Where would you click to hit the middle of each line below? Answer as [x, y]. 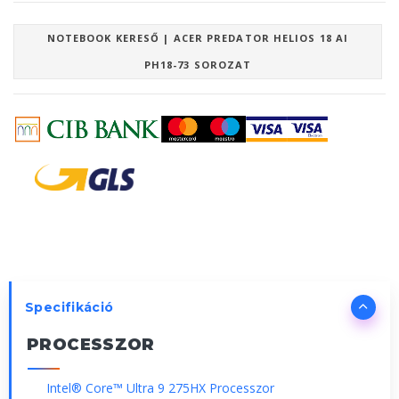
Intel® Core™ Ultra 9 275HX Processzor [160, 387]
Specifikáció [69, 307]
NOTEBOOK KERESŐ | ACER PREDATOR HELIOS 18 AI [198, 37]
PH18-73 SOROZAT [198, 64]
